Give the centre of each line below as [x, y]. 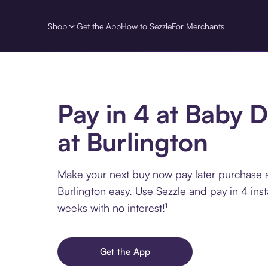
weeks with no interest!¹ [112, 208]
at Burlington [133, 142]
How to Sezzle [146, 26]
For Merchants [198, 26]
